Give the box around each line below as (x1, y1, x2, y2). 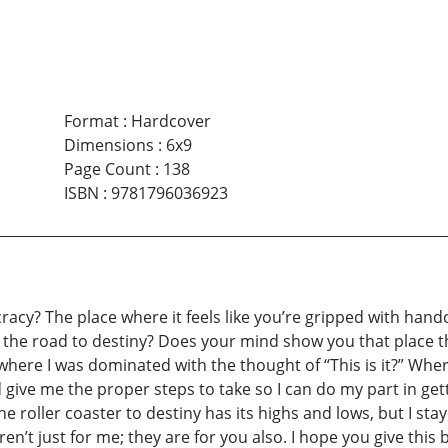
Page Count (63, 158, 151, 181)
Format (63, 110, 119, 133)
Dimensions (63, 134, 154, 157)
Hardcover (130, 110, 211, 133)
